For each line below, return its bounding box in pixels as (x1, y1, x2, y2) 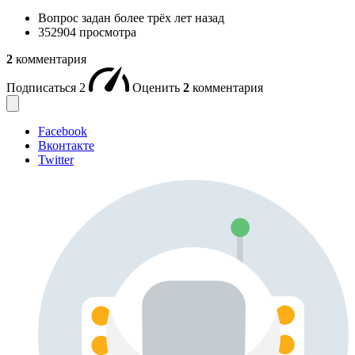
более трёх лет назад (114, 10, 224, 25)
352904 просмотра (38, 25, 136, 39)
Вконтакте (38, 138, 94, 152)
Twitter (38, 152, 74, 166)
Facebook (38, 124, 87, 138)
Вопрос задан (38, 10, 114, 25)
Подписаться (6, 80, 79, 94)
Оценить (132, 80, 183, 94)
